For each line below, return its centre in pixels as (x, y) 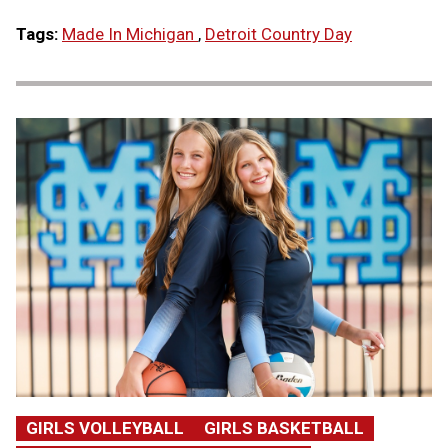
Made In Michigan (130, 33)
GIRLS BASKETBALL (284, 427)
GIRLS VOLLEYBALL (105, 427)
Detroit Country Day (278, 33)
